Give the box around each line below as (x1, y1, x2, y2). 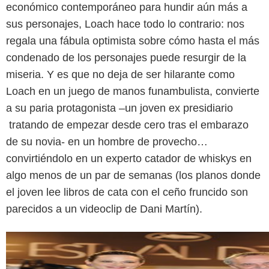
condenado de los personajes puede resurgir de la (6, 51, 246, 64)
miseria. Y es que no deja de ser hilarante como (6, 68, 235, 80)
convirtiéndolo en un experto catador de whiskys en (6, 152, 252, 165)
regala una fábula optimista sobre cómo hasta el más (6, 34, 259, 47)
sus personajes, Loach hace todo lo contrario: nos (6, 17, 244, 30)
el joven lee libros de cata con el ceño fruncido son (6, 186, 248, 198)
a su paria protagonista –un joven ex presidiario (6, 101, 233, 114)
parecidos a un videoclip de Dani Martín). (6, 202, 202, 215)
